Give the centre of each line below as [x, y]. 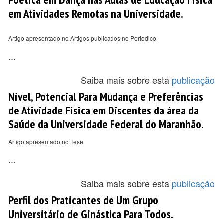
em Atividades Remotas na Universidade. [96, 13]
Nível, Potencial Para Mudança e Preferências [106, 96]
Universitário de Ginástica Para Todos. [91, 214]
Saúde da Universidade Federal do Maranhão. [106, 124]
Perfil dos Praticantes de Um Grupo [83, 200]
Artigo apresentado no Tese [46, 142]
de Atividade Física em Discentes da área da [104, 110]
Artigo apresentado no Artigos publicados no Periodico [82, 38]
